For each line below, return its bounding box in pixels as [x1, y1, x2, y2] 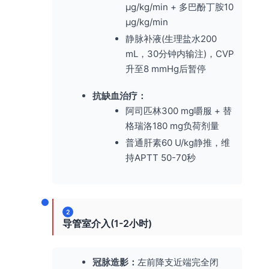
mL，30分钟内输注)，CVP [125, 47, 234, 59]
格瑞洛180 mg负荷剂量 [125, 119, 219, 131]
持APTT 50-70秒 [125, 151, 196, 163]
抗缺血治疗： [92, 89, 147, 101]
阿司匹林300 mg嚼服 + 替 [125, 104, 232, 116]
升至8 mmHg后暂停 [125, 62, 206, 74]
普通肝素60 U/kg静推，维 [125, 136, 230, 148]
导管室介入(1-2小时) [62, 217, 152, 230]
